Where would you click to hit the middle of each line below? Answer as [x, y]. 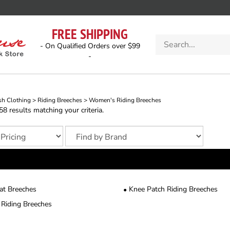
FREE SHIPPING [90, 34]
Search [167, 39]
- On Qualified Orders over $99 [90, 46]
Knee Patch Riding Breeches [173, 189]
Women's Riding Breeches [125, 100]
